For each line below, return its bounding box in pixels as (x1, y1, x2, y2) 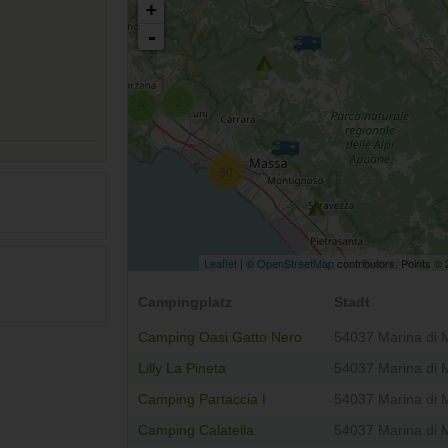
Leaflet (204, 255, 237, 272)
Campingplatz (138, 295, 232, 311)
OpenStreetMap (257, 255, 334, 272)
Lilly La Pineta (138, 361, 226, 377)
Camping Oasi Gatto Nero (138, 330, 302, 346)
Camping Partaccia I (138, 392, 266, 408)
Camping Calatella (138, 423, 254, 439)
